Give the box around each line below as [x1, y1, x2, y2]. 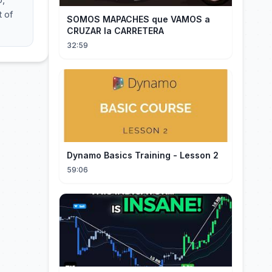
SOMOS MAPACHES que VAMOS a [67, 14, 210, 24]
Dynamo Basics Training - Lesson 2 [67, 150, 219, 160]
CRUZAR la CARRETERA [67, 25, 164, 36]
